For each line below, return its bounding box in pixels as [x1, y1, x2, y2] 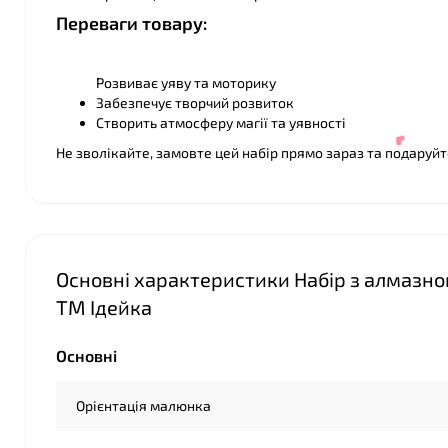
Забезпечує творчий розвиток [96, 94, 294, 111]
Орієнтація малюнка [76, 397, 211, 414]
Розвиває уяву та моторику [96, 74, 276, 91]
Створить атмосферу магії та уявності [96, 114, 346, 131]
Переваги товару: [56, 12, 207, 34]
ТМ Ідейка [56, 295, 152, 319]
